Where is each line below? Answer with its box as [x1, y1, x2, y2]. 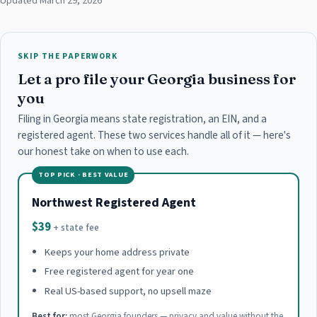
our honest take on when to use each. [18, 144, 189, 160]
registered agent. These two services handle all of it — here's [18, 127, 291, 144]
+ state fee [53, 220, 100, 234]
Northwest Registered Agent [32, 194, 197, 212]
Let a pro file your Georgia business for [18, 69, 296, 88]
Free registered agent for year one [44, 264, 194, 279]
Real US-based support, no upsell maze [44, 283, 212, 299]
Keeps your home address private [44, 245, 190, 260]
